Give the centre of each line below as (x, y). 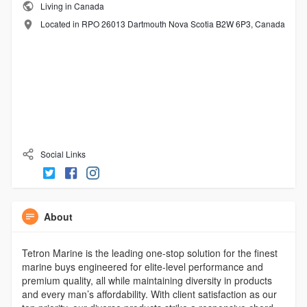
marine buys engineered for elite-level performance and (142, 267)
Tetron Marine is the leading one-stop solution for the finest (149, 253)
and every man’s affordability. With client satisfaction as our (149, 294)
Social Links (62, 153)
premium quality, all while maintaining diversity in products (147, 281)
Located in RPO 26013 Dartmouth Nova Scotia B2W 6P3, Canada (162, 24)
